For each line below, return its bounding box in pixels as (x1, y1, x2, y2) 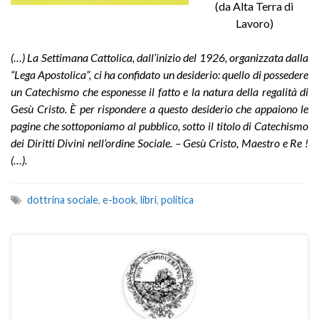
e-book (103, 193, 136, 206)
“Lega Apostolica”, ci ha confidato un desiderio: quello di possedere (11, 67, 308, 81)
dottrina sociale (27, 193, 98, 206)
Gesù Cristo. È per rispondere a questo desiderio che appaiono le (11, 101, 308, 115)
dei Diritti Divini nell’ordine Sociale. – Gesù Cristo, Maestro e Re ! (11, 135, 308, 150)
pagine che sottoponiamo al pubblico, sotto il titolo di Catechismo (11, 118, 308, 132)
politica (161, 193, 194, 206)
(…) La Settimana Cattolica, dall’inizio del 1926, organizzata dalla (11, 50, 308, 64)
